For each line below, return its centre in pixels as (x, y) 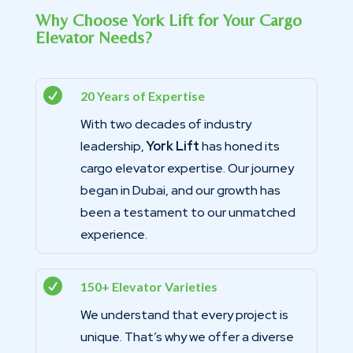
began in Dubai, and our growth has (180, 190)
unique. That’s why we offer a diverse (187, 336)
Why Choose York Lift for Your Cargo (168, 20)
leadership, (113, 146)
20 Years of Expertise (142, 95)
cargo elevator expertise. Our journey (187, 168)
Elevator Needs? (93, 37)
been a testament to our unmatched (188, 212)
